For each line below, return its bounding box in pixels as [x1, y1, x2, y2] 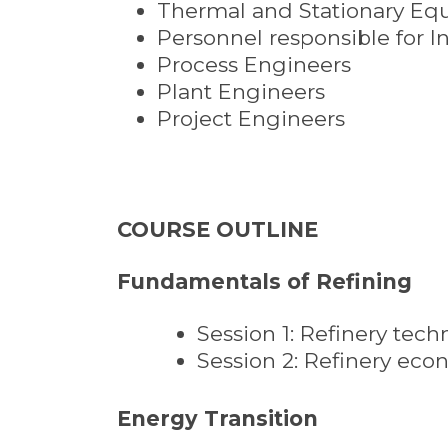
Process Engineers [157, 52, 351, 78]
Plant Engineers [157, 79, 325, 105]
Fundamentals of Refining [117, 268, 412, 294]
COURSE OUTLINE [117, 216, 318, 242]
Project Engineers [157, 106, 345, 132]
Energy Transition [117, 406, 318, 432]
